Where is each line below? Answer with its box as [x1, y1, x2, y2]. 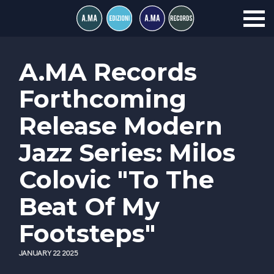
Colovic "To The [19, 165, 214, 194]
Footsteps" [19, 218, 155, 248]
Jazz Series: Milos [19, 138, 235, 168]
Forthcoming [19, 84, 187, 114]
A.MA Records [19, 57, 197, 87]
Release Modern [19, 111, 223, 141]
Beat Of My [19, 191, 160, 221]
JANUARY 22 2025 [19, 247, 78, 257]
